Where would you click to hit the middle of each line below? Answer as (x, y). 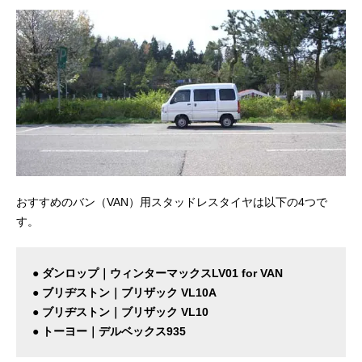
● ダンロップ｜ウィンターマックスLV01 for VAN (158, 274)
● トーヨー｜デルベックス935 (109, 332)
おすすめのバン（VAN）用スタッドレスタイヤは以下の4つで (172, 202)
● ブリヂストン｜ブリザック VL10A (124, 293)
